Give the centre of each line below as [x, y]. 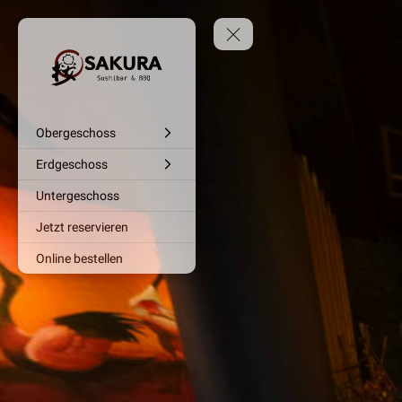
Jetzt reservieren [82, 227]
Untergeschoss [78, 196]
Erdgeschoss [72, 165]
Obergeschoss [76, 133]
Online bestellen [79, 259]
